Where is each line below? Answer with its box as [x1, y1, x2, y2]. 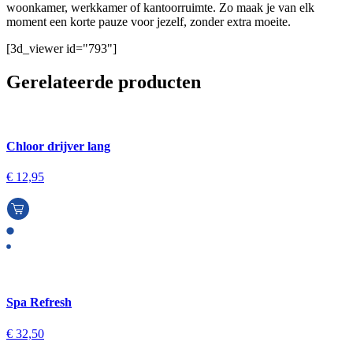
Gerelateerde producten [6, 71, 201, 92]
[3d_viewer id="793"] [6, 41, 117, 55]
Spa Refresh [6, 295, 72, 310]
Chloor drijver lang [6, 139, 110, 153]
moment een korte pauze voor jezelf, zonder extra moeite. [6, 14, 291, 28]
